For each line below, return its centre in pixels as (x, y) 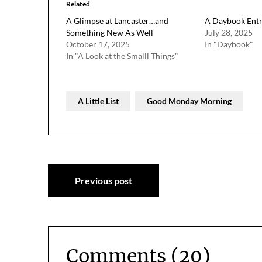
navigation (97, 199)
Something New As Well (110, 32)
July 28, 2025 (228, 32)
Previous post (104, 180)
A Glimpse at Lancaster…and (117, 20)
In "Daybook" (229, 44)
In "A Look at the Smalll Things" (122, 56)
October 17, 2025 (98, 44)
